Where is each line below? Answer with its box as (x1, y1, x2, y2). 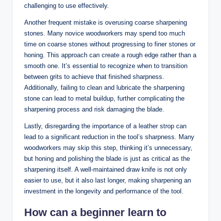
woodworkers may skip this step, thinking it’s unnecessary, (24, 144, 192, 151)
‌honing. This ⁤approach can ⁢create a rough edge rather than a (24, 51, 196, 59)
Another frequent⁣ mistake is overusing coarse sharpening (24, 18, 187, 26)
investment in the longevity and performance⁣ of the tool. (24, 187, 184, 195)
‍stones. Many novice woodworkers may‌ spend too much (24, 29, 185, 37)
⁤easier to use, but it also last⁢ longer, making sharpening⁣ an (24, 176, 191, 184)
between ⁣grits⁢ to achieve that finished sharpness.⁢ (24, 73, 164, 80)
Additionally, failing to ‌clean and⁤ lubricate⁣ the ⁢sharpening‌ (24, 83, 184, 91)
